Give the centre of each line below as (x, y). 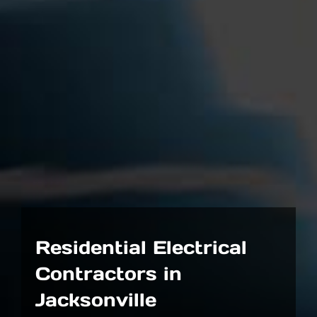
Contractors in (109, 273)
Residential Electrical (141, 247)
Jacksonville (96, 299)
